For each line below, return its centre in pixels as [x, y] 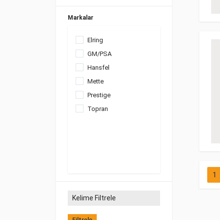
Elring [95, 40]
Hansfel [98, 67]
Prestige [99, 95]
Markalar [81, 17]
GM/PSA [99, 54]
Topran [98, 109]
